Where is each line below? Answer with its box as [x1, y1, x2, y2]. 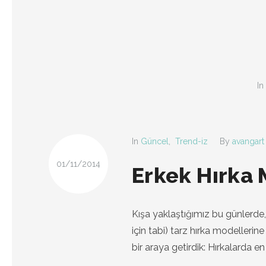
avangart [232, 137, 264, 146]
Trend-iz [175, 137, 208, 146]
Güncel [141, 137, 169, 146]
